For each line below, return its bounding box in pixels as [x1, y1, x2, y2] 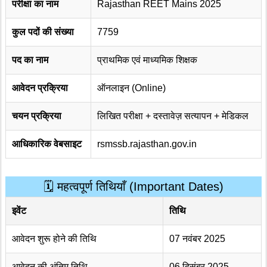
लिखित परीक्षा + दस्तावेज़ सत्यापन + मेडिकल [97, 110, 249, 121]
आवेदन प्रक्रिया [12, 82, 68, 93]
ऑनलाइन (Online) [97, 82, 166, 93]
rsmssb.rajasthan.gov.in [97, 138, 197, 149]
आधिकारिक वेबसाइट [12, 138, 82, 149]
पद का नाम [12, 54, 48, 65]
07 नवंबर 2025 [169, 233, 225, 244]
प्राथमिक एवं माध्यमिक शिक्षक [97, 54, 197, 65]
